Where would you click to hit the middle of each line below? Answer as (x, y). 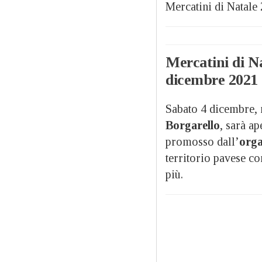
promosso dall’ (202, 141)
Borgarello (193, 125)
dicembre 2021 (212, 80)
